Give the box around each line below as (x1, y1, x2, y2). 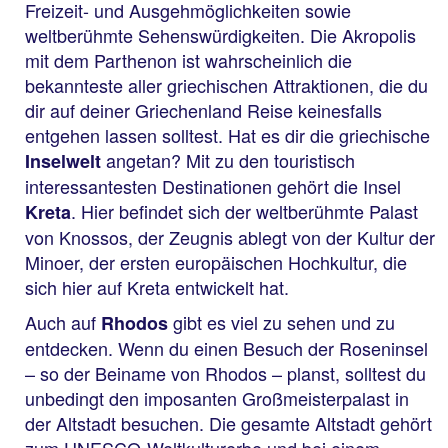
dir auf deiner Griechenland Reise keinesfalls (25, 96, 382, 123)
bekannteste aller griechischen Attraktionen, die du (25, 71, 428, 98)
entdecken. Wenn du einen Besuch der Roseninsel (25, 335, 428, 362)
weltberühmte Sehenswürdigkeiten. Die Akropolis (25, 21, 416, 48)
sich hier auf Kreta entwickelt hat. (25, 273, 289, 300)
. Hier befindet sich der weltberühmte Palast (71, 197, 418, 224)
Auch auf (25, 309, 101, 336)
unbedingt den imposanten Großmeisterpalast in (25, 385, 409, 412)
